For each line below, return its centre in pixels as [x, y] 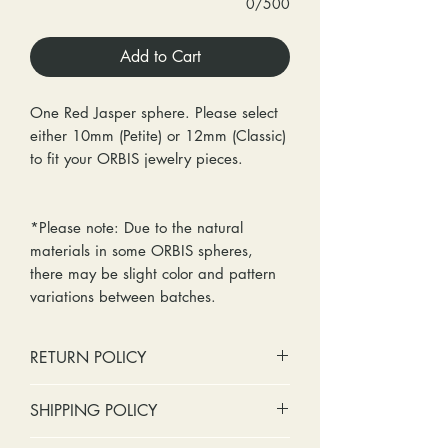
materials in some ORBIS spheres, [141, 250]
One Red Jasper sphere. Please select [154, 112]
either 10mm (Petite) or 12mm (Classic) [158, 135]
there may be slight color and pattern [153, 273]
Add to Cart [160, 56]
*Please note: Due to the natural [136, 227]
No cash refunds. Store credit [149, 395]
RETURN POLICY [88, 357]
